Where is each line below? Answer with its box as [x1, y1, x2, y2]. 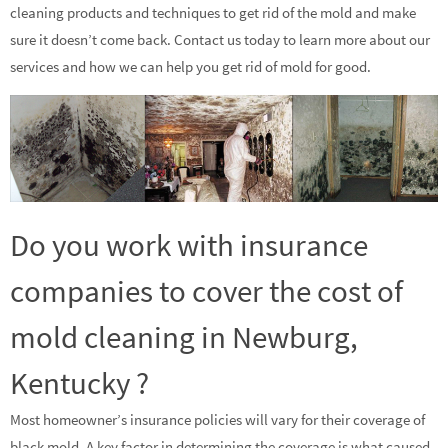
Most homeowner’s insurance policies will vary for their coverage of [10, 410, 425, 430]
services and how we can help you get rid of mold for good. [10, 56, 371, 76]
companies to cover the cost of [10, 271, 403, 311]
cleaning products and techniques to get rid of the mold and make [10, 2, 416, 22]
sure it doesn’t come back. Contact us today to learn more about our [10, 29, 430, 49]
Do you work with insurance [10, 225, 368, 265]
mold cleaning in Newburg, [10, 317, 358, 357]
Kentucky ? [10, 363, 149, 403]
